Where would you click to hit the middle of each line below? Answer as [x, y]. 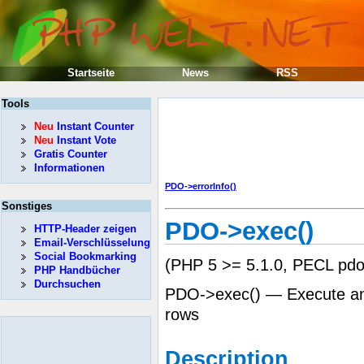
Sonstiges [27, 206]
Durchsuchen [67, 284]
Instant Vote [85, 140]
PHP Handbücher [77, 270]
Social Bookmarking [85, 256]
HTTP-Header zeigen [85, 229]
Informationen [69, 168]
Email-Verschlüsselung [92, 243]
